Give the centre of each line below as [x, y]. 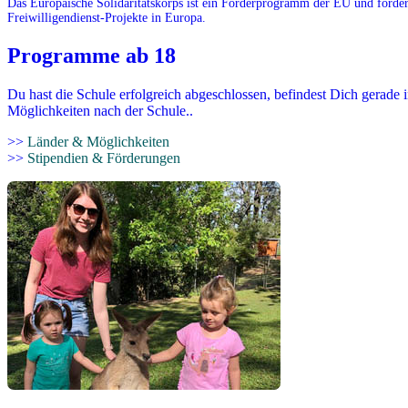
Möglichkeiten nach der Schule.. [100, 110]
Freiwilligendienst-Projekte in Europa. [107, 17]
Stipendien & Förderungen [104, 158]
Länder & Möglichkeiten [98, 141]
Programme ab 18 [92, 55]
